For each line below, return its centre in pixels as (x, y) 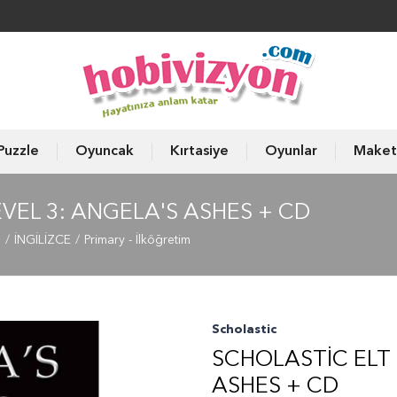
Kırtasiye (199, 152)
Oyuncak (104, 152)
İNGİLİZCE (43, 240)
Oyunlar (291, 152)
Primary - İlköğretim (137, 240)
